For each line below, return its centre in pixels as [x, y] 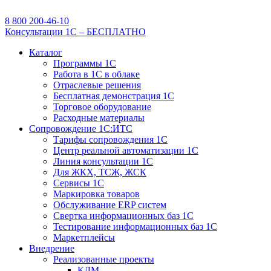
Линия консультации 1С [103, 161]
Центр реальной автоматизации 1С [126, 150]
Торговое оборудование [102, 107]
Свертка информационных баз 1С [123, 216]
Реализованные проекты [104, 259]
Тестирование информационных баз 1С [135, 227]
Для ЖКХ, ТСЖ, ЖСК [100, 172]
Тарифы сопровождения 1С [110, 139]
